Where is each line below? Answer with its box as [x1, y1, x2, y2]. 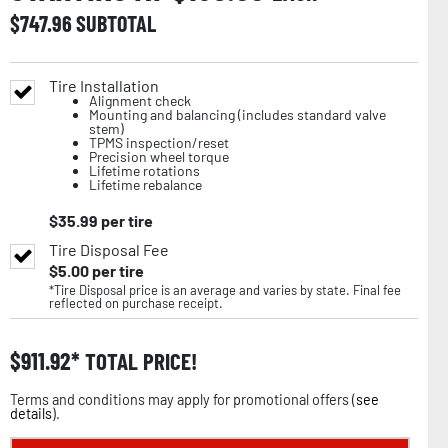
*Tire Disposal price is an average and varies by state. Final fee [49, 281, 401, 298]
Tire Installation [49, 75, 159, 95]
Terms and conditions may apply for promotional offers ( [10, 390, 356, 408]
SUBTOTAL [76, 9, 156, 36]
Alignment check [89, 91, 191, 109]
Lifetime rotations [89, 161, 200, 179]
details [10, 404, 52, 422]
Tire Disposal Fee [49, 239, 169, 259]
